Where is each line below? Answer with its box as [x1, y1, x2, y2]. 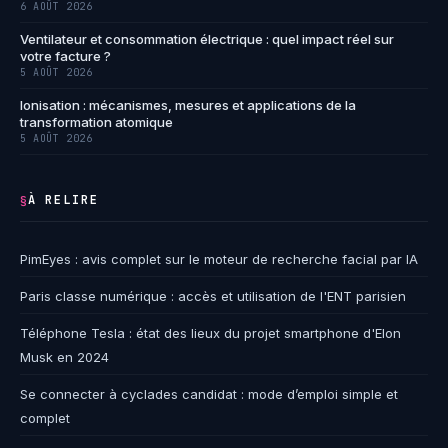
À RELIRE [27, 192, 99, 209]
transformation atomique [20, 114, 173, 131]
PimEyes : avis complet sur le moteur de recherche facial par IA [20, 251, 418, 268]
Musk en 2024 [20, 349, 109, 366]
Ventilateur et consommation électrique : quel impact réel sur [20, 31, 394, 48]
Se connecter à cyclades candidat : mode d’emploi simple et [20, 386, 398, 403]
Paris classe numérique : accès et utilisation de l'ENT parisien [20, 288, 406, 305]
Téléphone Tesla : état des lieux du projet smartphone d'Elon [20, 325, 401, 342]
